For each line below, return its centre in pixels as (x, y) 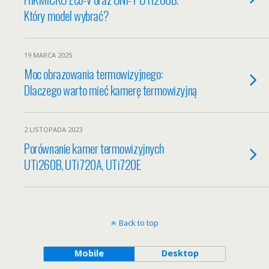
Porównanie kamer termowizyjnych (94, 148)
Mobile (89, 253)
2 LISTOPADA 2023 (53, 129)
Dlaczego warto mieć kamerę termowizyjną (110, 90)
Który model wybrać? (66, 15)
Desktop (180, 253)
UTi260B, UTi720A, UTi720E (83, 164)
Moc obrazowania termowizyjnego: (93, 74)
